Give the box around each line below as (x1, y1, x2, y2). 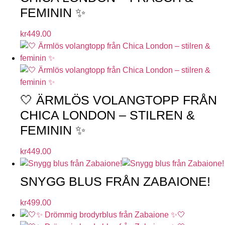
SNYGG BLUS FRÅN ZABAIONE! (20, 174, 210, 188)
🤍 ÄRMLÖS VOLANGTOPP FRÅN (20, 92, 217, 107)
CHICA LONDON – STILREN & (20, 107, 195, 122)
